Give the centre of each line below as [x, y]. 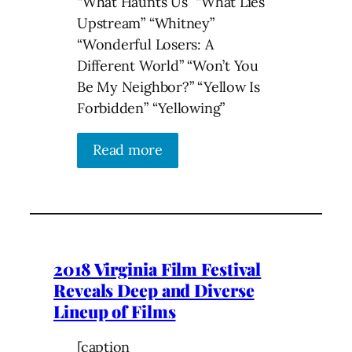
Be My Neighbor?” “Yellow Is [169, 87]
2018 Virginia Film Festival [158, 269]
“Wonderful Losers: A [145, 45]
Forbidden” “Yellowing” [151, 108]
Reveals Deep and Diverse [154, 290]
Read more [128, 150]
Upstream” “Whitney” [146, 24]
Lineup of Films [115, 312]
